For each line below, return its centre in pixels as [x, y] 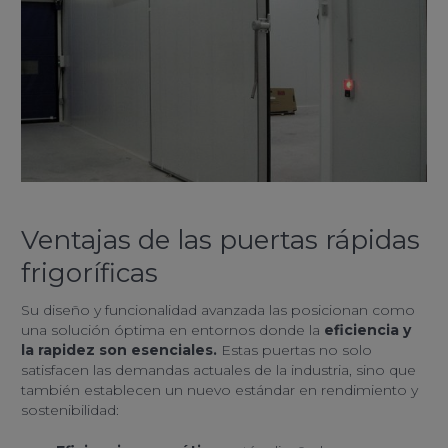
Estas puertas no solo [296, 349]
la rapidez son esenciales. [121, 349]
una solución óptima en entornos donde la [170, 329]
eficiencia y [365, 329]
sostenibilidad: [70, 409]
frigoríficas [89, 273]
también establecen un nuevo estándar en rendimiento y [219, 389]
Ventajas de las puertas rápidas [220, 240]
